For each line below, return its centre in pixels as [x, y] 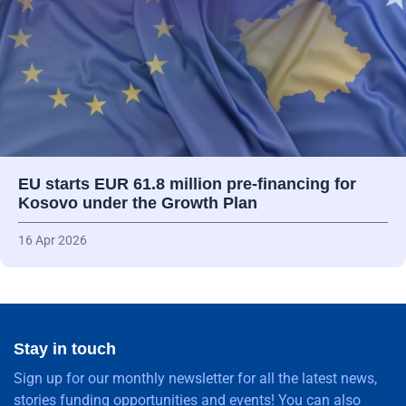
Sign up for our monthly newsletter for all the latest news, [195, 378]
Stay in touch [65, 348]
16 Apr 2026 [53, 240]
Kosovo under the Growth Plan [138, 203]
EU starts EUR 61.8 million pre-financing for [187, 184]
